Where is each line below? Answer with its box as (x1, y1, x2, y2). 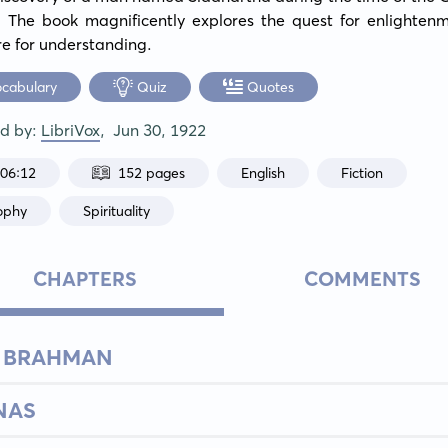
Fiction (341, 163, 384, 182)
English (241, 163, 286, 182)
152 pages (118, 163, 186, 182)
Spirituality (83, 201, 151, 220)
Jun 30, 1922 (113, 120, 207, 140)
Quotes (247, 77, 295, 96)
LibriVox (41, 120, 101, 140)
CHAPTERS (33, 266, 138, 291)
